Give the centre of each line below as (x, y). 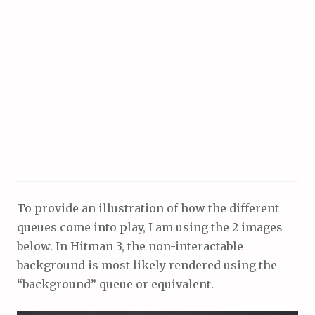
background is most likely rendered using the (147, 265)
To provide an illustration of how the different (148, 208)
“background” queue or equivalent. (115, 284)
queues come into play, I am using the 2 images (150, 227)
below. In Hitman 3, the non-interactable (130, 246)
